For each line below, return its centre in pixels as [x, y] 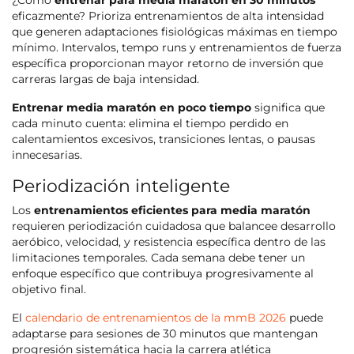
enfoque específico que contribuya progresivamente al [163, 274]
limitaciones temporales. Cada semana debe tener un [158, 258]
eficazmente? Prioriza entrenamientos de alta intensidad [168, 16]
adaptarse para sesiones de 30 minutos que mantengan [165, 334]
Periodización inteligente [121, 186]
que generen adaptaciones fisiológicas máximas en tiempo [175, 32]
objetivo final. [49, 290]
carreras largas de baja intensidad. [105, 79]
